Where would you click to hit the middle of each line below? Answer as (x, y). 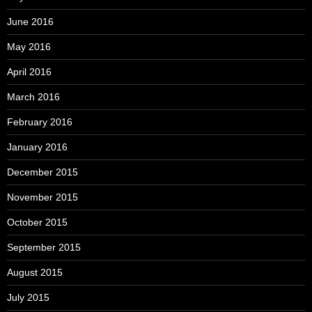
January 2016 (37, 147)
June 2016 (30, 21)
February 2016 (40, 122)
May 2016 (29, 46)
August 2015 (35, 272)
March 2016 (33, 96)
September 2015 (44, 247)
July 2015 (28, 297)
